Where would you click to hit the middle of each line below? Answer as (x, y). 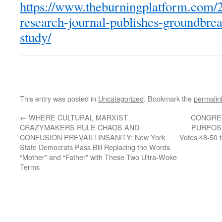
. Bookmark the (169, 99)
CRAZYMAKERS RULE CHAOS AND (80, 127)
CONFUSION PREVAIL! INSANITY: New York (92, 137)
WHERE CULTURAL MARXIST (77, 117)
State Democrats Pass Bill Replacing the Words (95, 147)
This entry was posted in (59, 99)
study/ (35, 37)
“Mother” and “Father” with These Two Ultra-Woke (98, 157)
